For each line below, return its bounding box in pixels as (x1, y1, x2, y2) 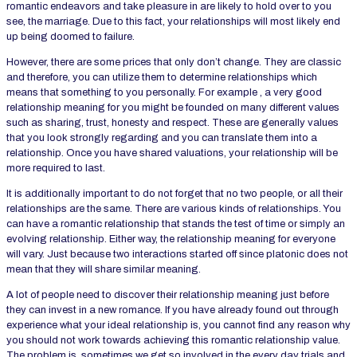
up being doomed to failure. (6, 31, 135, 43)
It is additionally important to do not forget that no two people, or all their (6, 188, 343, 200)
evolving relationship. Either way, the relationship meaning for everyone (6, 233, 335, 245)
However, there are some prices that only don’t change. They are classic (6, 57, 341, 69)
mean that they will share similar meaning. (6, 264, 201, 276)
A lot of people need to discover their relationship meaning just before (6, 289, 329, 301)
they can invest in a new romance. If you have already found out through (6, 304, 339, 316)
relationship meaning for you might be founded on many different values (6, 102, 339, 114)
